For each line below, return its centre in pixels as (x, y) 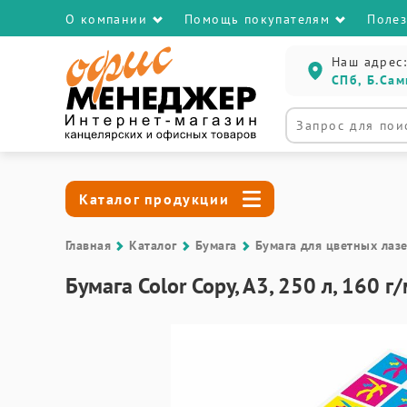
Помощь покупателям (258, 19)
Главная (89, 245)
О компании (106, 19)
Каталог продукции (154, 199)
